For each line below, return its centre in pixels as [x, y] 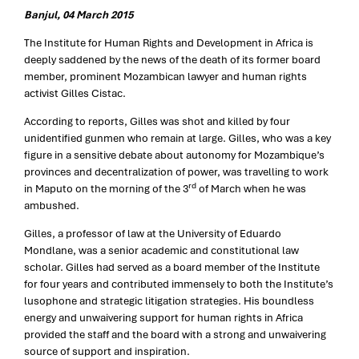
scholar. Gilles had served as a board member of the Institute [172, 268]
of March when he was [251, 189]
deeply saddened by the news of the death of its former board [172, 60]
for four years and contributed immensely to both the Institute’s [179, 284]
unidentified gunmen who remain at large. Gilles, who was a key [177, 139]
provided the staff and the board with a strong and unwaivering [175, 335]
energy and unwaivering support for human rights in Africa [163, 318]
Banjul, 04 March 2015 [79, 15]
